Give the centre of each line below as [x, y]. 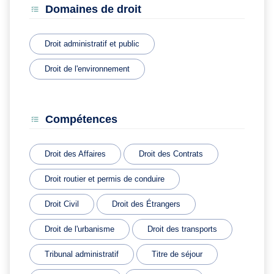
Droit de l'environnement [87, 68]
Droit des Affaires [75, 154]
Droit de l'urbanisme [80, 229]
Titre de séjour [177, 254]
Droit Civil [62, 204]
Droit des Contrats [171, 154]
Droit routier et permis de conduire [105, 179]
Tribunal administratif [82, 254]
